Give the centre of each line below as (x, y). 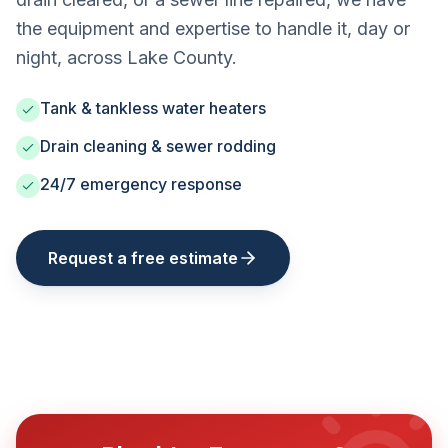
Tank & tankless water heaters (153, 108)
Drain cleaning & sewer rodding (158, 146)
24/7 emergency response (141, 184)
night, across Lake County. (126, 57)
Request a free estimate (143, 258)
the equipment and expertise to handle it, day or (213, 28)
